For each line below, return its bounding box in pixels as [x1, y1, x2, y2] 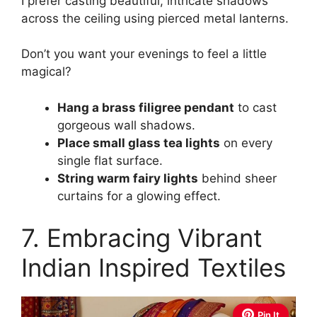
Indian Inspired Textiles [21, 253, 286, 282]
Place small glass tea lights [57, 135, 220, 150]
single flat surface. [57, 153, 163, 168]
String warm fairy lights [57, 171, 198, 185]
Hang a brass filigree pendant [57, 100, 234, 115]
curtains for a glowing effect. [57, 188, 221, 203]
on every [220, 135, 272, 150]
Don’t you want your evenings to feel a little [21, 47, 267, 61]
